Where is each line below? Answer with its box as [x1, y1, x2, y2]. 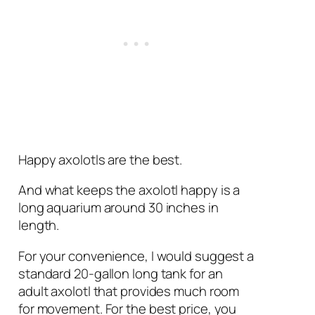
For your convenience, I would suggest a [18, 246, 255, 265]
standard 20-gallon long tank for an [18, 264, 223, 283]
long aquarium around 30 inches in [18, 198, 219, 217]
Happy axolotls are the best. [18, 150, 183, 169]
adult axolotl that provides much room [18, 281, 240, 300]
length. [18, 216, 60, 235]
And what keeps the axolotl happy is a [18, 181, 240, 200]
